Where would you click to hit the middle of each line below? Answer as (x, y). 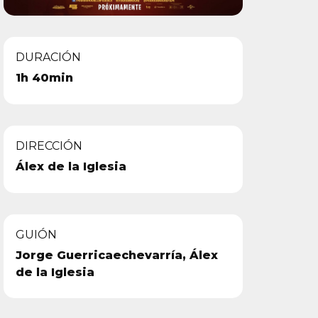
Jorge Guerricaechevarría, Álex (117, 256)
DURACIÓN (49, 57)
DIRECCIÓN (49, 146)
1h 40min (45, 78)
